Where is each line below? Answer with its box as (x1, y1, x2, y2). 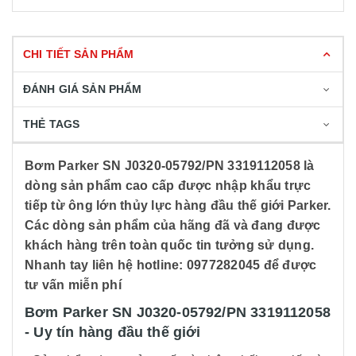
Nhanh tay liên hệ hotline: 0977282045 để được (25, 258, 317, 272)
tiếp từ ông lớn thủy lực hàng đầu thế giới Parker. (25, 199, 331, 212)
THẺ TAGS (23, 118, 80, 130)
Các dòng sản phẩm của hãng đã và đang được (25, 219, 321, 232)
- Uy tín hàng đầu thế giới (25, 324, 205, 340)
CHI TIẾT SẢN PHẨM (23, 48, 134, 60)
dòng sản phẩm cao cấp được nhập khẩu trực (25, 179, 311, 192)
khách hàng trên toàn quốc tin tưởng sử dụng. (25, 238, 314, 252)
